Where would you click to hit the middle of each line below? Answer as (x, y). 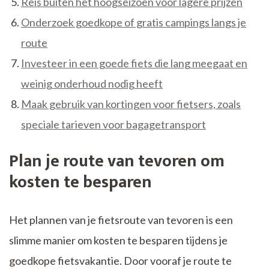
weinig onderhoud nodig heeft (92, 84)
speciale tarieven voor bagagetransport (113, 125)
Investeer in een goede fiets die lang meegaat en (134, 63)
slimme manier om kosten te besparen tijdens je (118, 240)
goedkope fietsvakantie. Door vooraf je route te (120, 261)
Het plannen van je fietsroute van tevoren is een (121, 220)
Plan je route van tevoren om (117, 162)
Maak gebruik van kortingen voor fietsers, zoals (131, 104)
